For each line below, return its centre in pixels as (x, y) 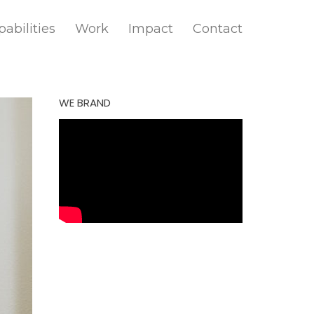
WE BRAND (84, 103)
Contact (218, 29)
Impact (151, 29)
